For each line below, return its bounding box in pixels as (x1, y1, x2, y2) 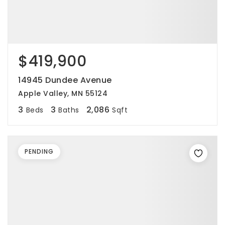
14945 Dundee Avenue (18, 74, 112, 86)
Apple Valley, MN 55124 (18, 88, 107, 98)
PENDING (25, 147, 54, 156)
